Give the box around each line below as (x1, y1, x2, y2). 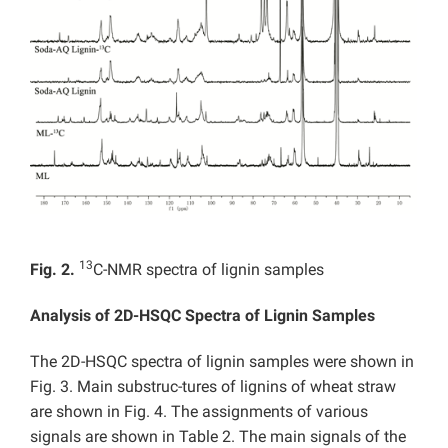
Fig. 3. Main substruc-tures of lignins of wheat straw (30, 377, 396, 397)
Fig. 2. (30, 260, 79, 280)
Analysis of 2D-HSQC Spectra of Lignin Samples (30, 306, 375, 326)
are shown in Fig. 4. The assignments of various (30, 402, 368, 422)
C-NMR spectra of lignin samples (93, 260, 324, 280)
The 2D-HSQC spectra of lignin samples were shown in (30, 352, 414, 372)
